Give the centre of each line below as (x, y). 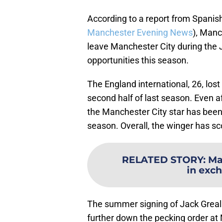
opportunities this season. (138, 60)
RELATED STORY (163, 160)
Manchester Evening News (140, 33)
